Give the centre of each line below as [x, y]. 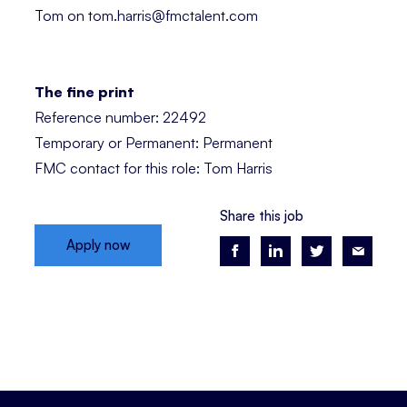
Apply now [98, 245]
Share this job [262, 216]
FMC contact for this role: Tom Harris [154, 168]
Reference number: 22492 [120, 117]
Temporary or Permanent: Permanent [154, 142]
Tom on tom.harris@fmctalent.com [146, 15]
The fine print [84, 91]
